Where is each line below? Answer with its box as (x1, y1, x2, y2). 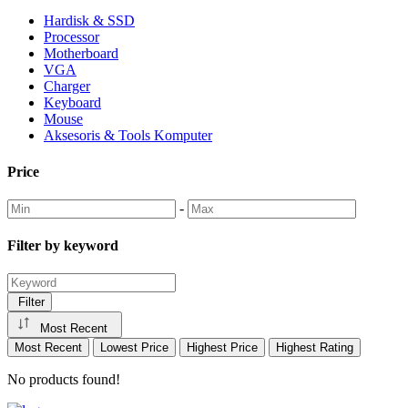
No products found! (7, 372, 120, 388)
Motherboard (44, 46, 118, 62)
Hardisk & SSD (44, 13, 135, 29)
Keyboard (44, 95, 101, 111)
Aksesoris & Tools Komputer (44, 127, 212, 144)
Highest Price (187, 341, 258, 355)
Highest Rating (276, 341, 353, 355)
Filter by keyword (7, 238, 118, 254)
